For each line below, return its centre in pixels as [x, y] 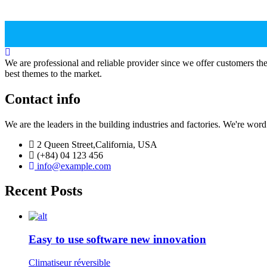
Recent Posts [44, 191]
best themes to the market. [53, 73]
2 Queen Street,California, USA [96, 144]
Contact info [43, 99]
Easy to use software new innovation [117, 240]
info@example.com [73, 166]
